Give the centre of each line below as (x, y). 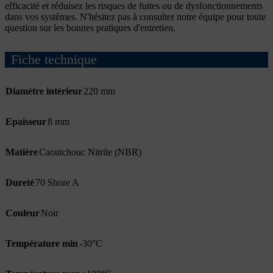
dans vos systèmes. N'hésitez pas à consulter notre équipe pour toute (135, 17)
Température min (42, 243)
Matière (22, 152)
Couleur (23, 213)
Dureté (20, 182)
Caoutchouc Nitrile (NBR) (90, 152)
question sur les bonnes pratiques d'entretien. (90, 28)
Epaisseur (26, 121)
